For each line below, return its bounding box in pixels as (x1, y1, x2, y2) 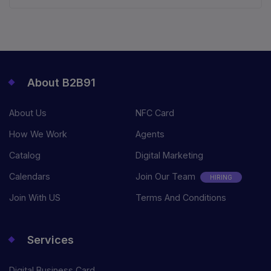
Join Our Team (135, 171, 198, 182)
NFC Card (135, 108, 174, 119)
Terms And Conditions (135, 192, 226, 203)
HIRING (210, 174, 232, 181)
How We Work (9, 129, 67, 140)
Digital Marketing (135, 150, 203, 161)
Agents (135, 129, 165, 140)
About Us (9, 108, 47, 119)
